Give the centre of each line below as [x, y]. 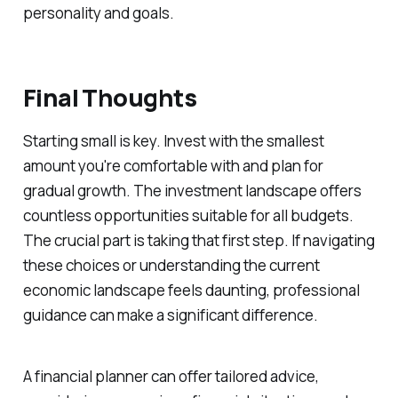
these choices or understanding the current [171, 266]
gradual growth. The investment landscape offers [192, 191]
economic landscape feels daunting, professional [191, 291]
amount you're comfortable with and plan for [173, 166]
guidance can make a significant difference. [170, 315]
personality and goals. [98, 12]
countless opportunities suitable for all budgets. [188, 216]
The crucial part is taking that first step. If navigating [199, 241]
